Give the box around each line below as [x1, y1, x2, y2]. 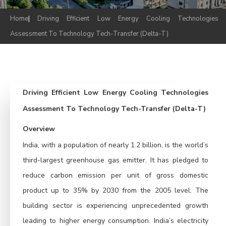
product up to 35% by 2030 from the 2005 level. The [23, 186, 208, 196]
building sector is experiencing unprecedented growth [23, 201, 208, 211]
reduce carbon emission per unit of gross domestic [23, 171, 208, 181]
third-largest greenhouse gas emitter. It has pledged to [23, 155, 208, 165]
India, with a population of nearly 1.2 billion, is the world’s [23, 140, 208, 150]
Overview [23, 124, 55, 134]
